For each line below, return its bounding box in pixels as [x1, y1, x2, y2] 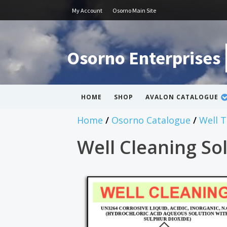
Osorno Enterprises [67, 47, 220, 69]
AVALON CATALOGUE [145, 93, 218, 101]
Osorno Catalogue [111, 114, 191, 126]
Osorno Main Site [112, 6, 156, 14]
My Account [72, 6, 102, 14]
